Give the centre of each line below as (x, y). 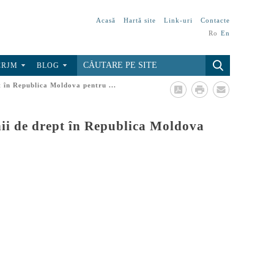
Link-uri (178, 20)
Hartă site (140, 20)
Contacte (215, 20)
